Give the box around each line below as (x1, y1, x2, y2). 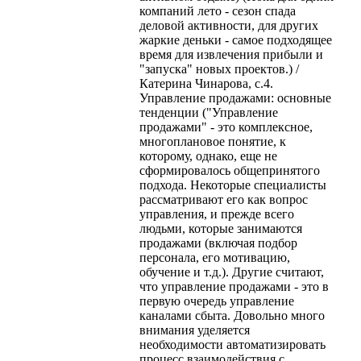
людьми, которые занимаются (139, 221, 302, 235)
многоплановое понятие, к (139, 134, 286, 148)
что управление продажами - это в (139, 279, 329, 293)
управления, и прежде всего (139, 206, 294, 221)
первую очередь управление (139, 293, 294, 308)
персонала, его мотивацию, (139, 250, 290, 264)
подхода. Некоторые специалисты (139, 177, 326, 192)
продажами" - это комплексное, (139, 119, 313, 134)
